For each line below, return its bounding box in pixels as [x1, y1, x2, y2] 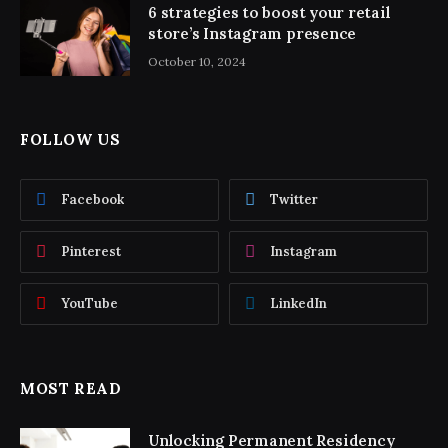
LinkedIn [270, 295, 327, 313]
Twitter [270, 191, 318, 209]
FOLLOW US [20, 130, 121, 150]
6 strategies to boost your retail [148, 3, 391, 23]
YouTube [61, 295, 118, 313]
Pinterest [61, 243, 121, 261]
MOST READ [20, 379, 122, 399]
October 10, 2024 [148, 54, 246, 70]
